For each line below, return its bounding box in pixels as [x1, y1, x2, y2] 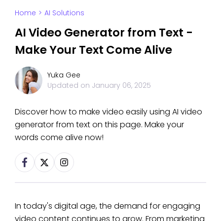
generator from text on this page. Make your [15, 118, 184, 130]
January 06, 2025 [92, 80, 151, 90]
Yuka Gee [47, 70, 80, 80]
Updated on [47, 80, 92, 90]
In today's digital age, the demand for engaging [15, 200, 200, 212]
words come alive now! [15, 131, 104, 143]
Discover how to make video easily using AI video [15, 106, 202, 117]
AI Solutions [44, 7, 84, 18]
